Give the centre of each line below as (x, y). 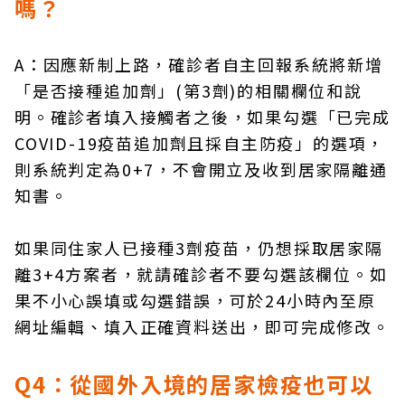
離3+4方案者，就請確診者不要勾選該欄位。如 (201, 274)
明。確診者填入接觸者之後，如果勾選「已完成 (202, 117)
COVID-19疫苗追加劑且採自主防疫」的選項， (200, 143)
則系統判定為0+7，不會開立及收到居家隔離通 (201, 170)
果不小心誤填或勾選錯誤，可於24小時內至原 (195, 301)
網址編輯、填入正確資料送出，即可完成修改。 (202, 327)
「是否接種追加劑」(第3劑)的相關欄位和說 (188, 91)
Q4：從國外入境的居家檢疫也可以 (194, 384)
